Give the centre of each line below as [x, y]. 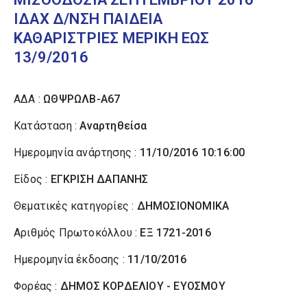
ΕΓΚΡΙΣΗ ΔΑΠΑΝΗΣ [99, 179]
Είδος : [32, 179]
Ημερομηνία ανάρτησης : [77, 152]
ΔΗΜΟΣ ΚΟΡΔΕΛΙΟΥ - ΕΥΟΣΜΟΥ [143, 286]
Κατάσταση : [47, 126]
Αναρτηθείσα [113, 126]
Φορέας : [37, 286]
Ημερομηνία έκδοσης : [71, 259]
